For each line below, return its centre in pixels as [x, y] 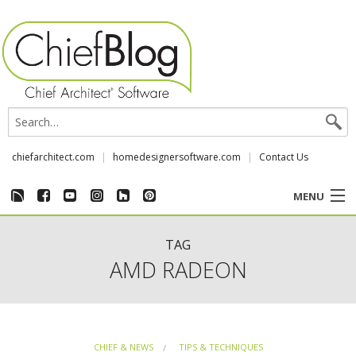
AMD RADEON [178, 269]
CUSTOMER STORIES [74, 232]
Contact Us [284, 157]
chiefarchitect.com [53, 157]
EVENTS [36, 272]
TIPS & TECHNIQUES [221, 346]
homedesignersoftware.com [177, 157]
